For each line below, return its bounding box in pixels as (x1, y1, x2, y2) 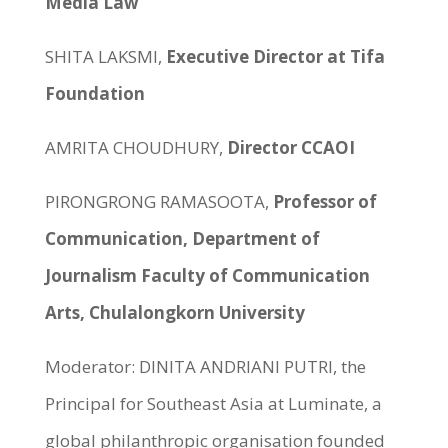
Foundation (44, 82, 145, 105)
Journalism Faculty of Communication (44, 264, 370, 287)
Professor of (272, 190, 377, 213)
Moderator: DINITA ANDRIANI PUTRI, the (44, 355, 366, 378)
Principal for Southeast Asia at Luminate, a (44, 392, 382, 415)
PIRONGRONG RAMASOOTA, (44, 190, 273, 213)
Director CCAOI (226, 136, 355, 159)
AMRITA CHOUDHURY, (44, 136, 227, 159)
